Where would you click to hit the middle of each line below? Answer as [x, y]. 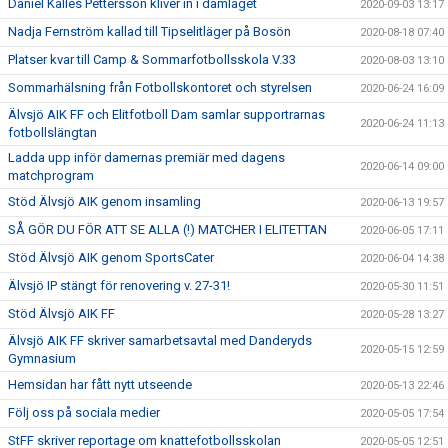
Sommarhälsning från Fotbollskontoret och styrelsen [160, 87]
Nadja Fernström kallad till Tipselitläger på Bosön [149, 31]
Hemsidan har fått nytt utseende [100, 384]
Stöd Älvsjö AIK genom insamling [104, 201]
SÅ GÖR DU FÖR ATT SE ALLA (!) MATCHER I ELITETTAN [167, 229]
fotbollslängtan [52, 132]
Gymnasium [42, 358]
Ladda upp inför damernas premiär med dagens [146, 157]
